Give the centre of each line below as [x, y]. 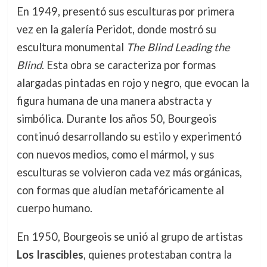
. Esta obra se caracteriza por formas [128, 65]
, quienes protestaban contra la [157, 254]
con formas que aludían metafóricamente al [120, 190]
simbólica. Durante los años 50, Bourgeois [116, 118]
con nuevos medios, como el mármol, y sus [115, 154]
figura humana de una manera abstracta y [114, 100]
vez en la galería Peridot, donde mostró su [116, 29]
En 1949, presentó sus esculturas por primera [125, 11]
